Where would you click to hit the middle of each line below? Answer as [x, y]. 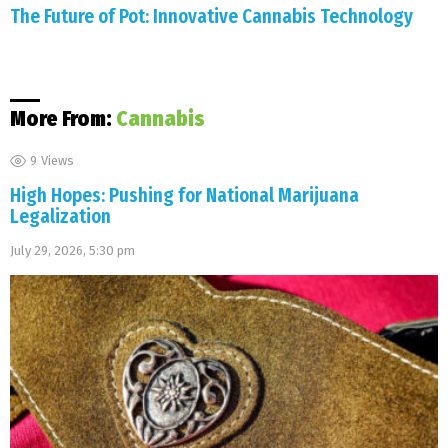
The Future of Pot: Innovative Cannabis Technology [211, 17]
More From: [63, 118]
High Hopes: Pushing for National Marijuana [184, 195]
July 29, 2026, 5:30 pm [72, 250]
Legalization [60, 216]
